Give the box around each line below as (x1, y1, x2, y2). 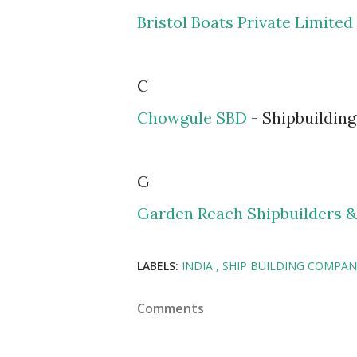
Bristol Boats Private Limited (137, 11, 353, 32)
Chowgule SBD (137, 107, 247, 127)
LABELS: (137, 257, 178, 273)
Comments (137, 299, 204, 317)
